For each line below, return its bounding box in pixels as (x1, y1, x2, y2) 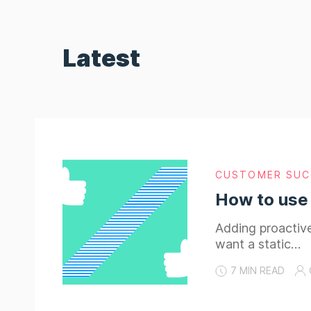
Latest (62, 43, 140, 72)
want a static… (215, 237, 301, 251)
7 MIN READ (230, 264, 285, 276)
